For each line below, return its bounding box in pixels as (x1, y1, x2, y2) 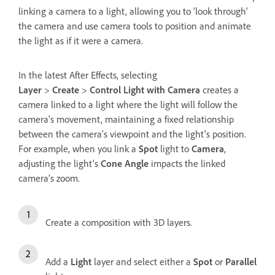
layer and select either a (91, 255, 193, 268)
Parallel (225, 255, 257, 268)
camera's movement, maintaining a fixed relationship (18, 112, 234, 125)
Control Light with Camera (90, 83, 200, 96)
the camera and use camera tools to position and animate (18, 19, 251, 32)
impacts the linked (149, 157, 225, 169)
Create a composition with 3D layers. (45, 215, 192, 228)
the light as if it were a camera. (18, 34, 143, 47)
